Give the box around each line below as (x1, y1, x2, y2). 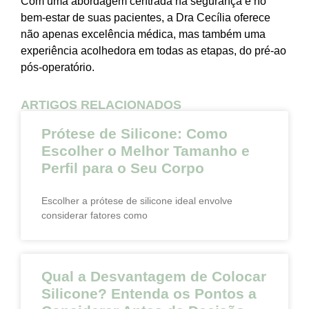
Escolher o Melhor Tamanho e (41, 143, 250, 159)
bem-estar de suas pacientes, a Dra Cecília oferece (21, 11, 270, 23)
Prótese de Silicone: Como (41, 126, 228, 142)
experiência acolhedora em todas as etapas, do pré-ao (21, 44, 286, 57)
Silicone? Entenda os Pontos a (41, 286, 257, 302)
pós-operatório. (21, 61, 94, 73)
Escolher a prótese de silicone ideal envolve (41, 195, 232, 207)
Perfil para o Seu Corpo (41, 160, 204, 177)
